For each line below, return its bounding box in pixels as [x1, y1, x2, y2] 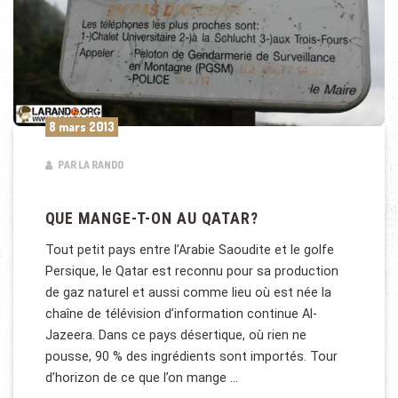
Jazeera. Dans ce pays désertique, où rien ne [44, 328, 306, 343]
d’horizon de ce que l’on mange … [44, 370, 238, 386]
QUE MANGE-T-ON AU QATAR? [44, 209, 259, 227]
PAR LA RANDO [55, 158, 123, 172]
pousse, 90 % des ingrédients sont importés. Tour [44, 349, 338, 364]
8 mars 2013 [48, 119, 115, 135]
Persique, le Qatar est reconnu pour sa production [44, 264, 338, 279]
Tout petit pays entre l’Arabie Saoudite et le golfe [44, 243, 334, 258]
